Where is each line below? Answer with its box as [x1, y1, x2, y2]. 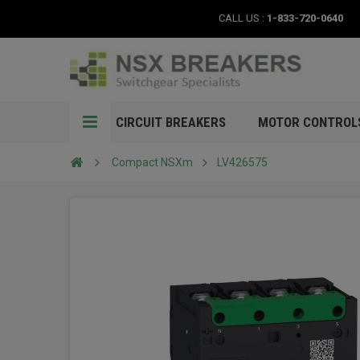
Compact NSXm [112, 156, 193, 169]
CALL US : [218, 11, 267, 24]
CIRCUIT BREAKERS [116, 114, 226, 130]
